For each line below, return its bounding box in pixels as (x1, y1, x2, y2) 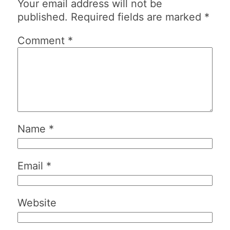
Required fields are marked (71, 10, 205, 23)
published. (17, 10, 68, 23)
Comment (17, 34, 68, 47)
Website (17, 196, 57, 209)
